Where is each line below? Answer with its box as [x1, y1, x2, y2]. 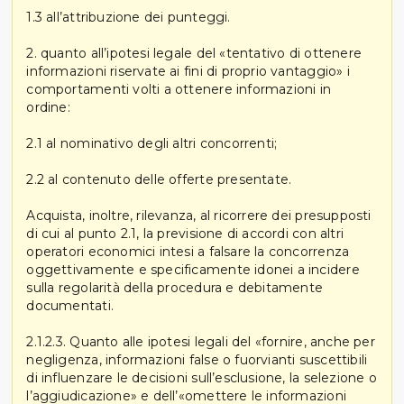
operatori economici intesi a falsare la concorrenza [26, 243, 350, 260]
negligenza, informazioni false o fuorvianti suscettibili [26, 351, 368, 368]
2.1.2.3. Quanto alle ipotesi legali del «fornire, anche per [26, 333, 375, 350]
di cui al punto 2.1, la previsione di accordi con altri [26, 225, 344, 242]
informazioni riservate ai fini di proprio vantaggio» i [26, 62, 350, 79]
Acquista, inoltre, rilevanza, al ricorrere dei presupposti [26, 207, 372, 224]
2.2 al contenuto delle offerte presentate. [26, 170, 292, 188]
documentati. [26, 297, 114, 314]
